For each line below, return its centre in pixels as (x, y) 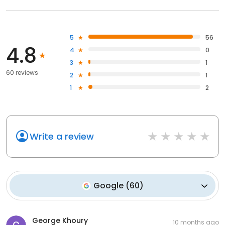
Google (108, 186)
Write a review (62, 137)
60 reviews (22, 73)
